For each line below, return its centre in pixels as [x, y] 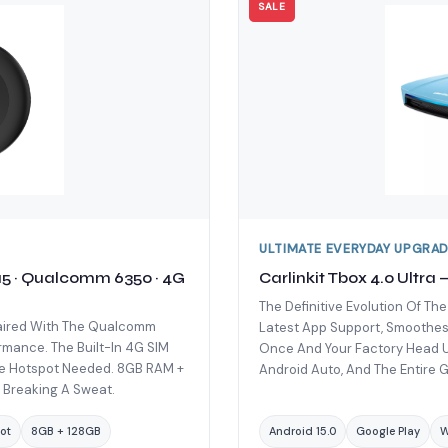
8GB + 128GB [66, 430]
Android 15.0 [302, 430]
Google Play [388, 430]
